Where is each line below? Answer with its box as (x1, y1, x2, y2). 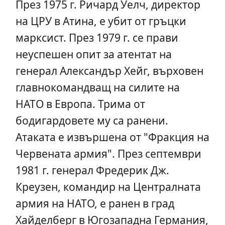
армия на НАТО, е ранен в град (15, 196, 174, 210)
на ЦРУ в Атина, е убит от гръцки (15, 14, 186, 28)
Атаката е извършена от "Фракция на (15, 130, 209, 144)
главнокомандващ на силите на (15, 80, 180, 94)
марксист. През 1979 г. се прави (15, 30, 178, 45)
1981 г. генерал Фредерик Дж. (15, 163, 169, 177)
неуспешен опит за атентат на (15, 47, 172, 61)
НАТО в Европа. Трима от (15, 96, 145, 111)
